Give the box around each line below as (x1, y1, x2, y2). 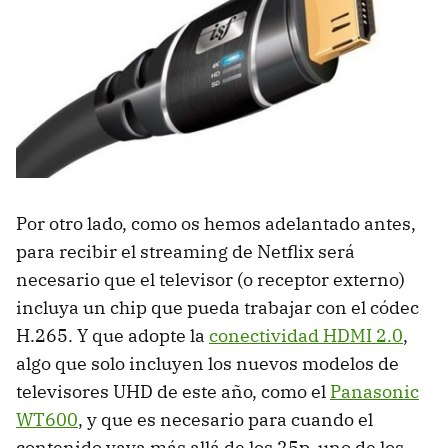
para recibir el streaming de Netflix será (16, 240, 355, 264)
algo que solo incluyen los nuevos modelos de (16, 352, 399, 376)
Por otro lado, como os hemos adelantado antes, (16, 212, 416, 236)
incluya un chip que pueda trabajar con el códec (16, 296, 419, 320)
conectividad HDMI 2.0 (209, 324, 403, 348)
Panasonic (330, 380, 419, 404)
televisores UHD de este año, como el (16, 380, 330, 404)
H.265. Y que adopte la (16, 324, 209, 348)
